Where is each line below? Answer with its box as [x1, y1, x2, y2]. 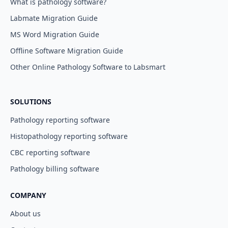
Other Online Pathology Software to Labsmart [10, 62, 165, 72]
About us [10, 209, 41, 218]
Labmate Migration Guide [10, 13, 98, 23]
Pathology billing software [10, 164, 99, 174]
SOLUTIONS [10, 97, 51, 106]
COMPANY [10, 190, 46, 200]
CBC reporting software [10, 148, 90, 157]
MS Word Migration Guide [10, 30, 99, 39]
